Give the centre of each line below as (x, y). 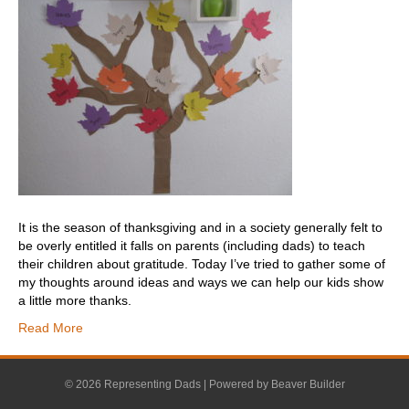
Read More (51, 328)
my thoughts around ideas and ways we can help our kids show (201, 283)
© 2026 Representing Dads (132, 385)
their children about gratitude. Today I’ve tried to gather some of (202, 264)
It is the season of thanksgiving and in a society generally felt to (200, 228)
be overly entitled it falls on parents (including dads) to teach (192, 246)
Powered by (240, 385)
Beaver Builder (308, 385)
